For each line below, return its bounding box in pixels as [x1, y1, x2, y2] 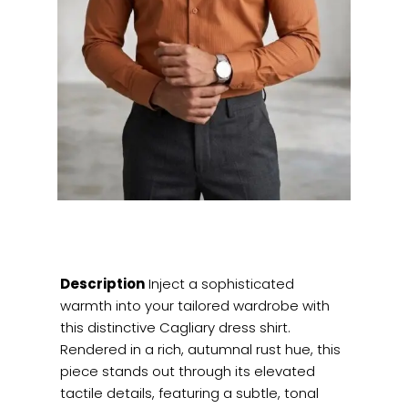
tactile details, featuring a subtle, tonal [60, 383, 320, 403]
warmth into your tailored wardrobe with [60, 296, 331, 316]
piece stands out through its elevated [60, 362, 316, 382]
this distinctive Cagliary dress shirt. [60, 318, 291, 338]
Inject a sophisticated [145, 274, 295, 294]
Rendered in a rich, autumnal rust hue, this [60, 340, 342, 360]
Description [60, 274, 146, 294]
